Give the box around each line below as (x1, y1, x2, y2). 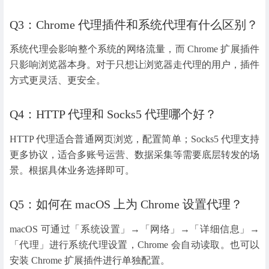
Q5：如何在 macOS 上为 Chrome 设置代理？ (10, 198, 243, 211)
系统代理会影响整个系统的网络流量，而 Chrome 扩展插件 (10, 44, 259, 55)
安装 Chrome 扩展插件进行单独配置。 (10, 255, 170, 266)
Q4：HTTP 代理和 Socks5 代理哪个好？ (10, 107, 217, 121)
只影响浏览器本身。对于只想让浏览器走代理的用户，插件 (10, 59, 259, 70)
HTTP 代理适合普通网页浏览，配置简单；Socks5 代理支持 (10, 134, 259, 145)
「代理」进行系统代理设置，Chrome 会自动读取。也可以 (10, 240, 259, 250)
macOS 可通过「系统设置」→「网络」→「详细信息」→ (10, 224, 259, 235)
